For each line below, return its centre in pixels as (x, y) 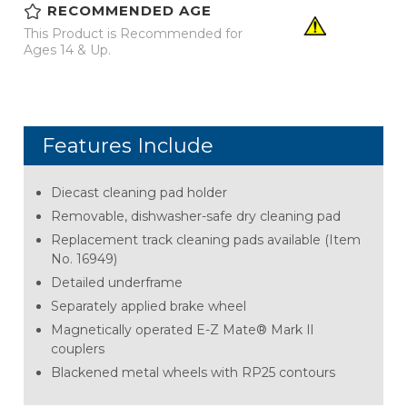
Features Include (128, 146)
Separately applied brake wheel (149, 307)
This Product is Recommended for (133, 34)
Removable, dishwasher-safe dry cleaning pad (196, 217)
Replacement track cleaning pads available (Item (206, 240)
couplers (78, 349)
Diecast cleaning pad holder (139, 193)
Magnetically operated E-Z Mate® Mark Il (182, 330)
